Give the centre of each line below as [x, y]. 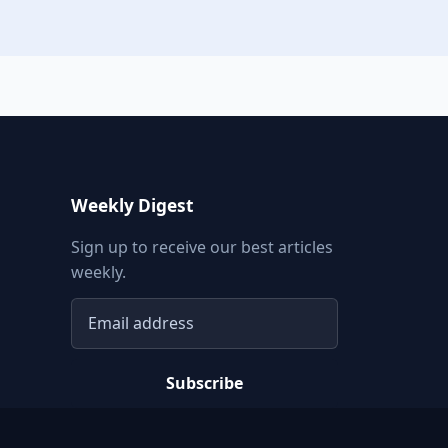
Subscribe [204, 382]
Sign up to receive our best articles [201, 247]
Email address [122, 308]
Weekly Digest [132, 206]
